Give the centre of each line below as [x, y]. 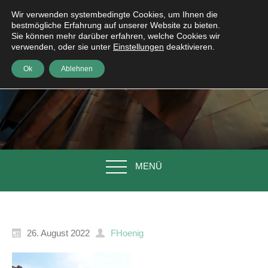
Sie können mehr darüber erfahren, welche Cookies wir [116, 36]
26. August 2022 [58, 233]
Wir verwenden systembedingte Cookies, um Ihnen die [115, 14]
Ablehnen [77, 69]
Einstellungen [138, 47]
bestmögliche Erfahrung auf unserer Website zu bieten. [116, 25]
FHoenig [127, 233]
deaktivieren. [189, 47]
